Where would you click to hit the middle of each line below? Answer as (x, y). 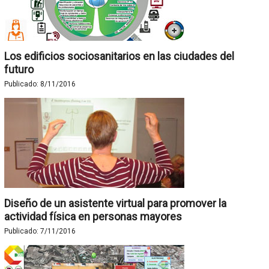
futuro (19, 69)
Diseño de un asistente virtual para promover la (115, 203)
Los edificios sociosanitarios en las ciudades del (119, 56)
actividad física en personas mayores (93, 216)
